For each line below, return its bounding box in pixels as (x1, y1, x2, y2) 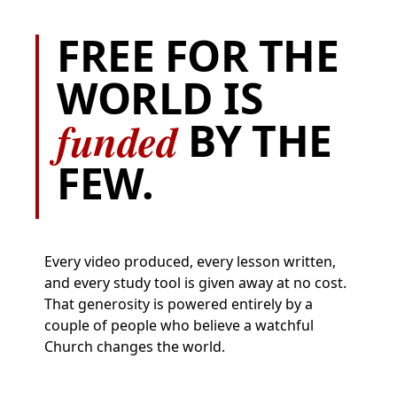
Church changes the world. (44, 337, 225, 356)
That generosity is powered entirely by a (44, 294, 313, 314)
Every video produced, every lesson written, (44, 252, 336, 271)
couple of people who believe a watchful (44, 315, 314, 335)
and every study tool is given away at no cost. (44, 273, 346, 292)
